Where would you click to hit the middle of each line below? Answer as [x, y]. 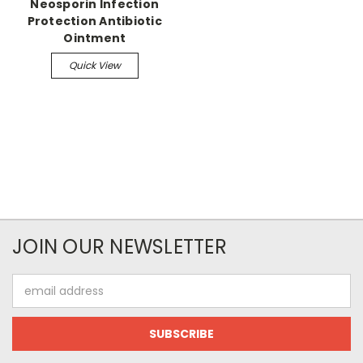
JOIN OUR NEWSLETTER [120, 247]
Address [34, 299]
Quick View [94, 65]
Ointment [95, 38]
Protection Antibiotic [94, 21]
